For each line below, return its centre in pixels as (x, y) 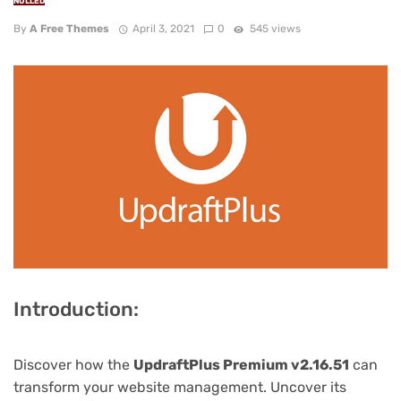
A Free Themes (69, 29)
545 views (274, 29)
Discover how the (73, 365)
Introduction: (76, 310)
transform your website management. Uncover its (180, 388)
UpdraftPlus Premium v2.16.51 (241, 365)
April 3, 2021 (163, 29)
